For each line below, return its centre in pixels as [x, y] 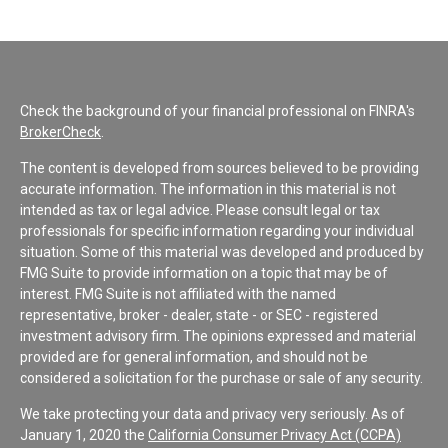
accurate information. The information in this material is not [208, 188]
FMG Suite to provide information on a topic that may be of [204, 272]
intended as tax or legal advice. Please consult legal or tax [200, 209]
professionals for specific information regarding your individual [217, 230]
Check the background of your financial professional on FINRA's [217, 110]
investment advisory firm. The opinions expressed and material [218, 335]
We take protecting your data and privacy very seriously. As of [212, 413]
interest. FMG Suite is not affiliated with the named [178, 293]
